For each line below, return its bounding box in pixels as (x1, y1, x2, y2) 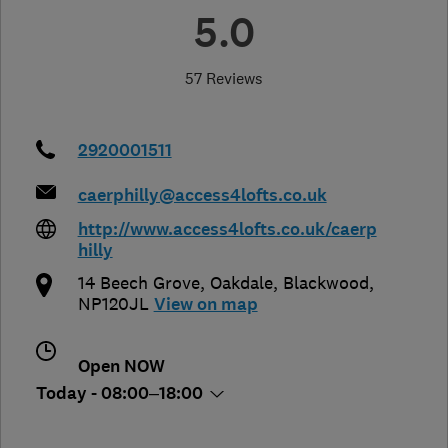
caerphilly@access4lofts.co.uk (77, 183, 327, 207)
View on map (153, 292, 258, 316)
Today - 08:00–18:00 (36, 381, 207, 405)
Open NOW (77, 354, 165, 378)
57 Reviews (185, 67, 263, 88)
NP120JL (77, 292, 149, 315)
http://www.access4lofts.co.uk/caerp (77, 217, 377, 241)
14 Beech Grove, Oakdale (77, 271, 273, 294)
